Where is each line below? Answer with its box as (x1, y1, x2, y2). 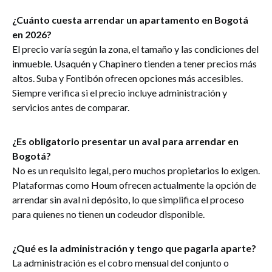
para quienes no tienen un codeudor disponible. (12, 208, 205, 220)
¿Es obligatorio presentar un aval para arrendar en (12, 135, 239, 147)
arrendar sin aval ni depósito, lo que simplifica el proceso (12, 194, 244, 205)
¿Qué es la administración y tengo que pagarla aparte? (12, 242, 256, 254)
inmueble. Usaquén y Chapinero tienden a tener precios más (12, 58, 257, 69)
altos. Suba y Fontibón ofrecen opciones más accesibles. (12, 72, 243, 84)
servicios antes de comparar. (12, 101, 129, 113)
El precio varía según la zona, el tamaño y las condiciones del (12, 43, 259, 55)
